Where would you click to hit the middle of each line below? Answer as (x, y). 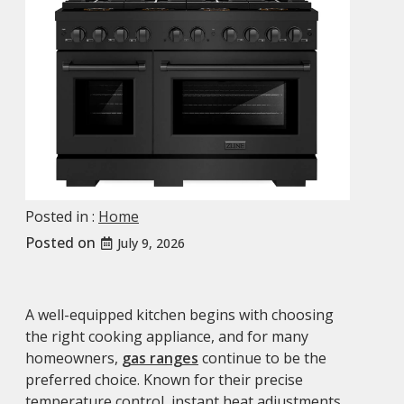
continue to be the (262, 358)
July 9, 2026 (151, 243)
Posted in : (62, 216)
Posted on (62, 242)
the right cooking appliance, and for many (167, 336)
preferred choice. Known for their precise (164, 379)
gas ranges (160, 358)
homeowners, (73, 358)
